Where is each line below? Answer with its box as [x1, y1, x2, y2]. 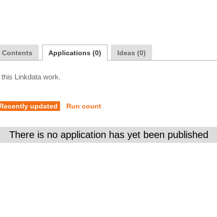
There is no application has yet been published [9, 129, 208, 140]
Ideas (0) [117, 49, 146, 57]
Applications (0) [48, 49, 101, 57]
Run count [66, 102, 101, 110]
